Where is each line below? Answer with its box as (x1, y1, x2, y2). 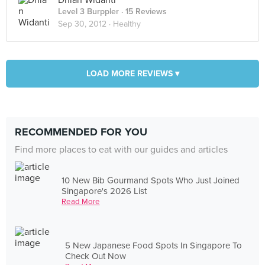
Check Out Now (65, 250, 127, 261)
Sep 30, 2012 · (58, 19, 113, 29)
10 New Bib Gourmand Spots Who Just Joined (62, 174, 240, 186)
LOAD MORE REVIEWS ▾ (86, 69, 179, 79)
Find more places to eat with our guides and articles (15, 144, 228, 156)
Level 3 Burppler (58, 7, 119, 17)
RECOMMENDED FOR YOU (15, 125, 147, 138)
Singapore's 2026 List (62, 185, 147, 196)
